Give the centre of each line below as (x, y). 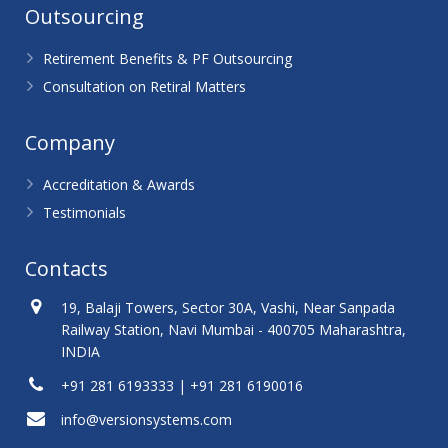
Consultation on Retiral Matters (144, 86)
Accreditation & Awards (119, 184)
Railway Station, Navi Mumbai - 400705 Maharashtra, (233, 329)
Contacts (66, 268)
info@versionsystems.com (146, 419)
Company (70, 142)
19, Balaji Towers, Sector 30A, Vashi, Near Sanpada (228, 307)
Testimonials (84, 212)
